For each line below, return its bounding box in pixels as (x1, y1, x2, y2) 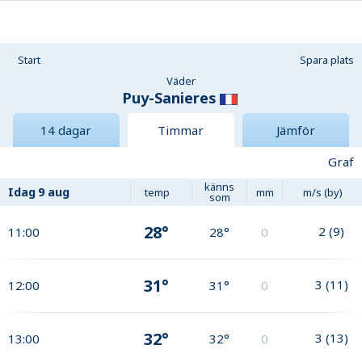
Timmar (158, 122, 204, 139)
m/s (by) (302, 184, 343, 200)
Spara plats (300, 53, 354, 67)
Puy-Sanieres (121, 88, 217, 107)
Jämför (276, 122, 315, 139)
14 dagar (40, 122, 92, 139)
